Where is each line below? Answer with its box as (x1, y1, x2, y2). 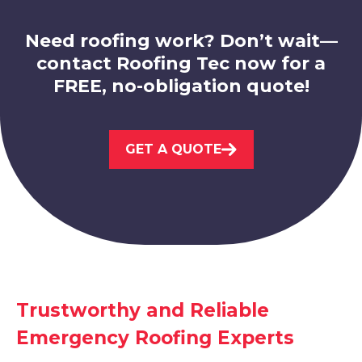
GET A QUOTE (124, 141, 221, 158)
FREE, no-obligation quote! (53, 75, 309, 98)
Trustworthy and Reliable (16, 299, 269, 322)
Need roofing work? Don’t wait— (24, 30, 338, 53)
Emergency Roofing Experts (16, 326, 294, 350)
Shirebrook (37, 153, 152, 177)
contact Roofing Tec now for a (36, 53, 326, 75)
